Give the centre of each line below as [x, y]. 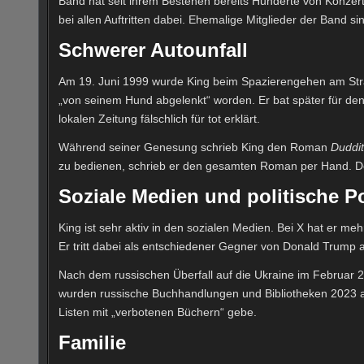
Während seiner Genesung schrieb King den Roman [195, 147]
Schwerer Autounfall [153, 50]
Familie [92, 342]
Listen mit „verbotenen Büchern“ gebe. [158, 312]
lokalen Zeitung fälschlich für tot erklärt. [159, 118]
